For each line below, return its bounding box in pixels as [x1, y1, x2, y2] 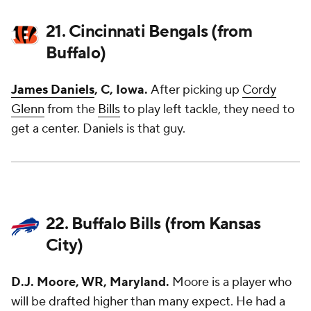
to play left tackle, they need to [120, 101, 294, 117]
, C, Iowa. [94, 82, 151, 98]
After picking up [151, 82, 242, 98]
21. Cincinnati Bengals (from [46, 21, 252, 42]
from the [44, 101, 98, 117]
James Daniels [11, 82, 94, 98]
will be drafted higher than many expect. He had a [11, 294, 285, 310]
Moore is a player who [169, 274, 292, 290]
